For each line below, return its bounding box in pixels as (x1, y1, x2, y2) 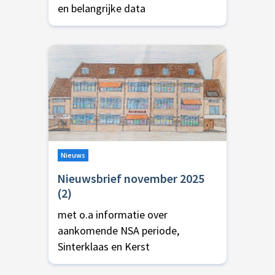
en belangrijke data (58, 1, 145, 16)
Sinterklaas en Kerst (58, 239, 150, 254)
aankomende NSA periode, (58, 223, 179, 238)
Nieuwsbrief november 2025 (57, 170, 204, 186)
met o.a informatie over (58, 207, 168, 222)
